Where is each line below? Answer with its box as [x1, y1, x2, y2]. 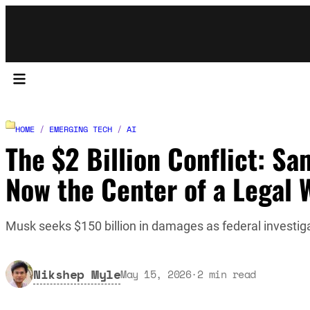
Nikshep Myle [33, 264, 120, 283]
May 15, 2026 [120, 266, 191, 282]
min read [208, 266, 256, 282]
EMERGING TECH [49, 122, 112, 135]
